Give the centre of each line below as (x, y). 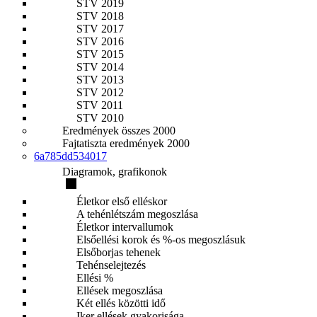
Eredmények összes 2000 (119, 131)
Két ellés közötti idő (121, 303)
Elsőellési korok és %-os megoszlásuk (161, 240)
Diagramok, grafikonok (115, 172)
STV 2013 (100, 80)
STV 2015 (100, 54)
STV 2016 (100, 41)
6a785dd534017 (70, 156)
